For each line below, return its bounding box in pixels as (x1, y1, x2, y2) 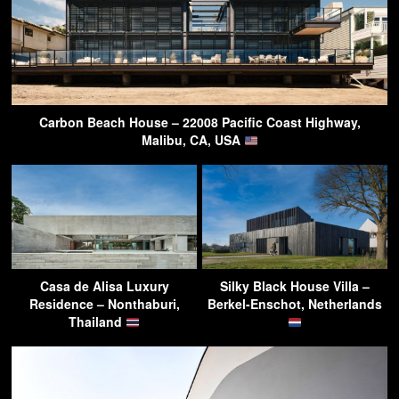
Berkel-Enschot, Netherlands (208, 295, 382, 313)
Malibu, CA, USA (141, 131, 244, 150)
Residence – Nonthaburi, (28, 295, 180, 313)
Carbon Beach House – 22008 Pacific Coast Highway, (38, 113, 361, 132)
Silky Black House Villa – (220, 277, 370, 296)
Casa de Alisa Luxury (39, 277, 169, 296)
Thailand (69, 313, 126, 331)
